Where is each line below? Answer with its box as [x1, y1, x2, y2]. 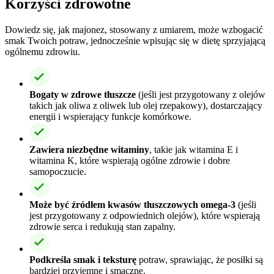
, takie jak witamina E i [149, 144, 238, 155]
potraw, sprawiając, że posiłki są [136, 254, 263, 265]
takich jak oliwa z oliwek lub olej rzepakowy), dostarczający [29, 100, 262, 111]
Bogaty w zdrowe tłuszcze [29, 89, 136, 100]
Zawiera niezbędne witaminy [29, 144, 149, 155]
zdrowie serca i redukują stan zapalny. [29, 221, 176, 232]
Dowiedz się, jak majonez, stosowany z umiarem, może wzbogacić [5, 24, 263, 35]
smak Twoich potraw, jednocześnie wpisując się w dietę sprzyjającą [5, 35, 265, 46]
